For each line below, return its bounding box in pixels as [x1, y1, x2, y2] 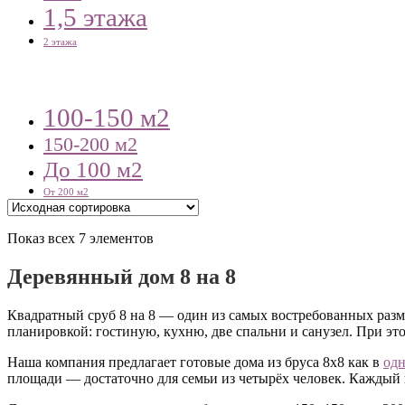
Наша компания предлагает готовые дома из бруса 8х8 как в [7, 353, 383, 370]
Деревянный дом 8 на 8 [7, 264, 236, 288]
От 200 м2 [43, 186, 89, 197]
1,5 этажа [43, 3, 147, 33]
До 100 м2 [43, 155, 143, 182]
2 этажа [43, 37, 77, 48]
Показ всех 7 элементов [7, 230, 154, 246]
